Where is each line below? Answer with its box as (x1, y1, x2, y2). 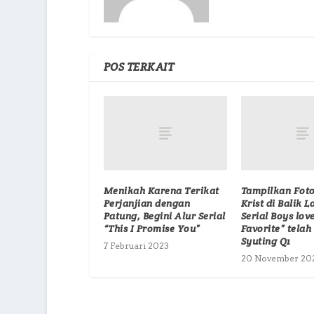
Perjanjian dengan (103, 197, 191, 210)
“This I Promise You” (103, 222, 200, 235)
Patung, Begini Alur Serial (103, 210, 226, 223)
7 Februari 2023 (103, 240, 169, 252)
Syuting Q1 (240, 235, 291, 248)
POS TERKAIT (103, 60, 175, 75)
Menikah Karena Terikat (103, 184, 219, 198)
